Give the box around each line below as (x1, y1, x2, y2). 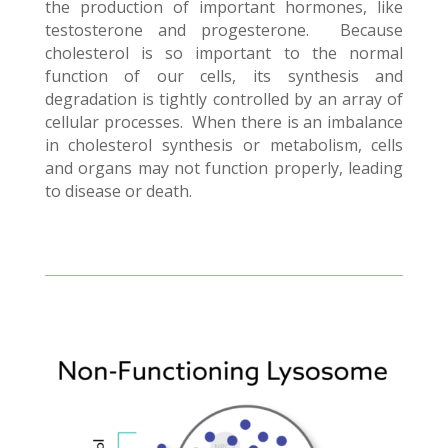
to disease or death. (44, 180, 192, 202)
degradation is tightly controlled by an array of (44, 88, 404, 110)
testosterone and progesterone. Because (44, 19, 404, 41)
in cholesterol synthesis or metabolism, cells (44, 134, 404, 156)
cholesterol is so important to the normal (44, 42, 404, 64)
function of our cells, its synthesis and (44, 65, 404, 87)
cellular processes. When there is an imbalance (44, 111, 404, 133)
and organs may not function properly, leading (44, 157, 404, 179)
